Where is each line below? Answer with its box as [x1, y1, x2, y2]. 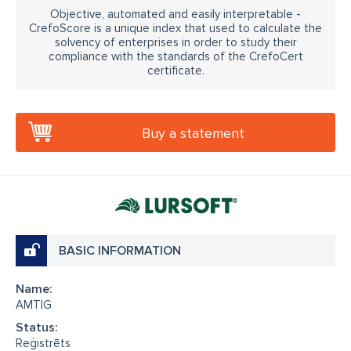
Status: [16, 319, 58, 335]
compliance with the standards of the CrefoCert [48, 49, 303, 63]
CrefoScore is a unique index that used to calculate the [29, 20, 322, 35]
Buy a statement [142, 124, 244, 142]
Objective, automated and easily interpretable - [50, 6, 301, 21]
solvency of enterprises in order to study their [54, 34, 297, 49]
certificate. [147, 63, 204, 78]
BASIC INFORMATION [59, 242, 181, 259]
